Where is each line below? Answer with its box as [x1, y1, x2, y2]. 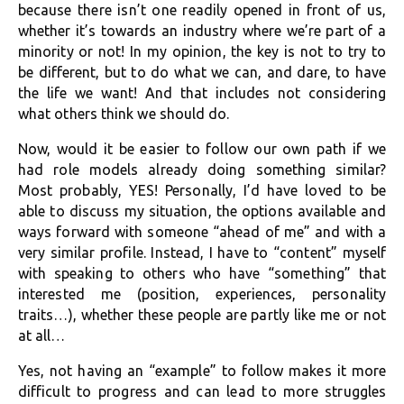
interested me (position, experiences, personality [18, 286, 386, 302]
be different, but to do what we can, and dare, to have [18, 64, 386, 80]
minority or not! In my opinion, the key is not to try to [18, 43, 386, 60]
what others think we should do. [18, 106, 230, 122]
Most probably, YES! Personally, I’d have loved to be [18, 182, 386, 198]
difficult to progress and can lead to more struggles [18, 383, 386, 399]
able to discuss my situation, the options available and [18, 203, 386, 219]
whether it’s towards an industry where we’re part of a [18, 23, 386, 39]
